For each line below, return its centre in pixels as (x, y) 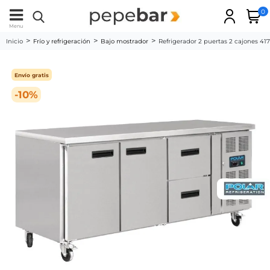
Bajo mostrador (124, 41)
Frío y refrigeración (62, 41)
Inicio (14, 41)
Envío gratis (32, 75)
